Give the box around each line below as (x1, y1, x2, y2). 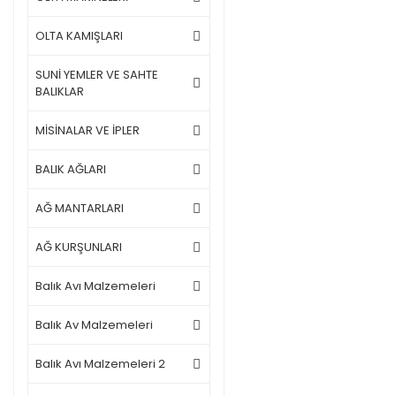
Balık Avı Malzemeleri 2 (35, 355, 165, 372)
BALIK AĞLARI (35, 161, 106, 178)
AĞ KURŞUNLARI (35, 239, 122, 255)
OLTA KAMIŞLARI (35, 27, 123, 44)
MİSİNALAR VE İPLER (35, 122, 140, 139)
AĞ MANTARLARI (35, 200, 124, 217)
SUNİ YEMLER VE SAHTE (35, 66, 158, 83)
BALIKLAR (35, 83, 84, 100)
